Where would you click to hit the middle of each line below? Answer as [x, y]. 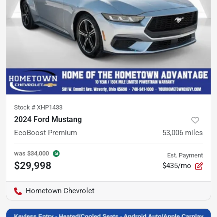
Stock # [25, 107]
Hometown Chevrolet [60, 191]
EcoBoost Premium [46, 133]
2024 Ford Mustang [48, 119]
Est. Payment [185, 155]
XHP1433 [50, 107]
